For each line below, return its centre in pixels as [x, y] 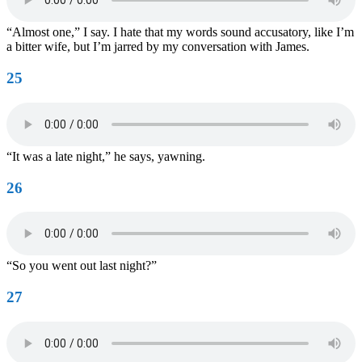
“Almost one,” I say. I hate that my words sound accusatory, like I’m [180, 32]
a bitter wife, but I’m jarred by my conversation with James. [158, 47]
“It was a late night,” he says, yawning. [106, 156]
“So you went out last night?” [82, 266]
